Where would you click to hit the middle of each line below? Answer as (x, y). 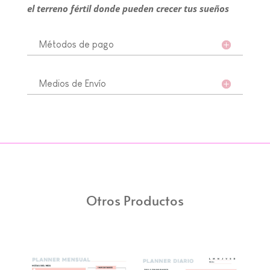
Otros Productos (135, 200)
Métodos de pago (76, 45)
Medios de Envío (72, 84)
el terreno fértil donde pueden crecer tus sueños (128, 9)
